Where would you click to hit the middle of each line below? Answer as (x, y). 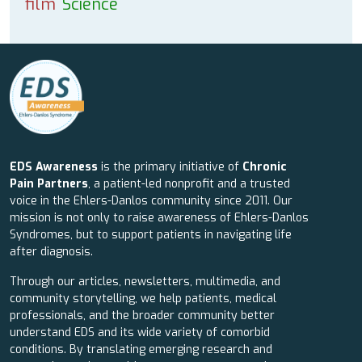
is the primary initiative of (172, 167)
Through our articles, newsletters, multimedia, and (145, 282)
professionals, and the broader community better (142, 316)
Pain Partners (49, 184)
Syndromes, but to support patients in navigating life (151, 235)
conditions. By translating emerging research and (141, 349)
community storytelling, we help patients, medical (143, 299)
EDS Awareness (54, 167)
